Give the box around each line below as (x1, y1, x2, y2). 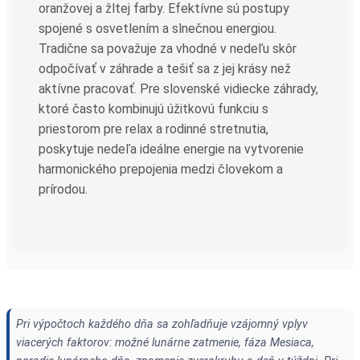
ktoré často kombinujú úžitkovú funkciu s (39, 100, 268, 117)
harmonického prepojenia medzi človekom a (39, 161, 283, 177)
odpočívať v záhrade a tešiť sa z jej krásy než (39, 60, 291, 76)
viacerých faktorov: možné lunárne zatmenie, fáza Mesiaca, (16, 335, 314, 350)
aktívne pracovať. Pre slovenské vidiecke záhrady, (39, 80, 318, 96)
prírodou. (39, 181, 88, 197)
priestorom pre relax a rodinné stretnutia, (39, 121, 268, 137)
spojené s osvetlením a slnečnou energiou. (39, 20, 276, 36)
